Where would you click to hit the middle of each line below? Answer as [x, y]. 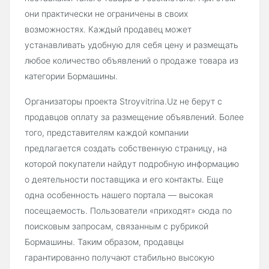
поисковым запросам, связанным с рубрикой [116, 226]
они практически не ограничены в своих [106, 14]
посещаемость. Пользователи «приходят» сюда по [128, 211]
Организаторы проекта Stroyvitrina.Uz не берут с [123, 101]
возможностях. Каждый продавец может [108, 29]
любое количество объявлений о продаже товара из [131, 61]
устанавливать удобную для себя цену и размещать [131, 45]
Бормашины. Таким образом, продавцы [104, 242]
